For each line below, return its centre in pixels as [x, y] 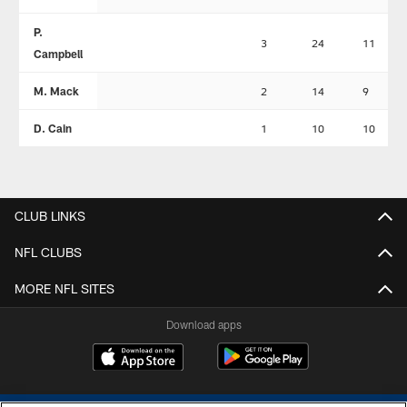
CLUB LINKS [50, 215]
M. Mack [56, 91]
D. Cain [52, 129]
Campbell [58, 54]
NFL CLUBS [48, 252]
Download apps [203, 324]
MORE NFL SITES [65, 288]
